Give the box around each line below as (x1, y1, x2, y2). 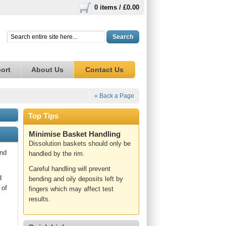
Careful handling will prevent (29, 165, 110, 173)
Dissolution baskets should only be (29, 140, 131, 147)
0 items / (94, 4, 123, 11)
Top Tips (28, 111, 59, 120)
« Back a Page (94, 92, 134, 99)
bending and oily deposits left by (29, 175, 123, 183)
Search (112, 33, 133, 40)
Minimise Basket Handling (29, 130, 121, 138)
